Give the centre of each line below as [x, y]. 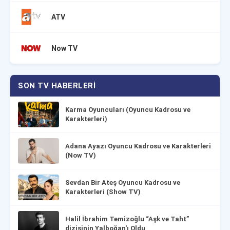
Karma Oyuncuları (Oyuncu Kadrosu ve [128, 109]
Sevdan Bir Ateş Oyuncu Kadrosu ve [123, 182]
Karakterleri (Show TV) [103, 191]
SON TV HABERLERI [57, 85]
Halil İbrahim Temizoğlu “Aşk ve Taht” [127, 219]
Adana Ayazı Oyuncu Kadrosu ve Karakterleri [138, 146]
